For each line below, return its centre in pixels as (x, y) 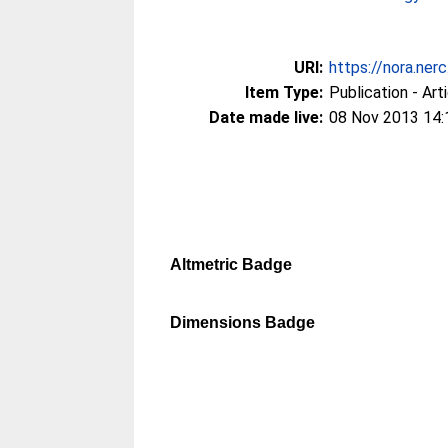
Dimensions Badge (243, 322)
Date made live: (266, 117)
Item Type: (284, 92)
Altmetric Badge (231, 264)
